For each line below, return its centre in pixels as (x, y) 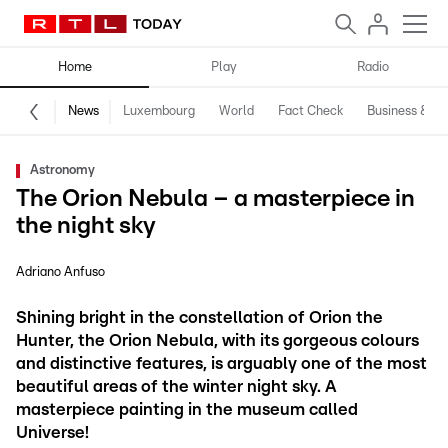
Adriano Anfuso (60, 272)
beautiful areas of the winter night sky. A (176, 386)
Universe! (52, 432)
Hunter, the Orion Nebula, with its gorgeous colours (217, 340)
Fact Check (310, 111)
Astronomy (62, 170)
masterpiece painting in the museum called (187, 409)
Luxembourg (159, 111)
